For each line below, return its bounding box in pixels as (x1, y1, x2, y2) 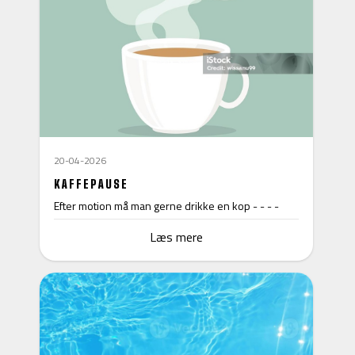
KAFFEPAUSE (54, 176, 128, 191)
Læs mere (149, 227, 203, 246)
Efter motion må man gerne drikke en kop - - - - (54, 197, 281, 214)
